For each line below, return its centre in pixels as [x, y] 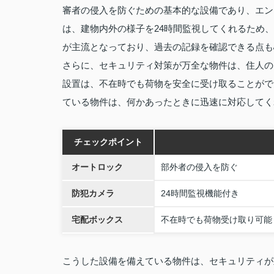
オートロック [97, 167]
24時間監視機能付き [200, 193]
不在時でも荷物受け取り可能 [217, 220]
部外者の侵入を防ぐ [199, 167]
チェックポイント [108, 142]
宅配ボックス [97, 220]
